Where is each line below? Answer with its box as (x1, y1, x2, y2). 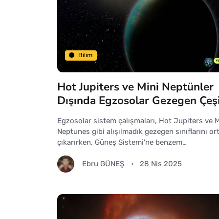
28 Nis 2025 (140, 159, 182, 169)
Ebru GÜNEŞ (82, 159, 124, 169)
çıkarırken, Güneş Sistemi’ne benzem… (57, 137, 187, 147)
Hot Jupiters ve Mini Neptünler (57, 79, 214, 94)
